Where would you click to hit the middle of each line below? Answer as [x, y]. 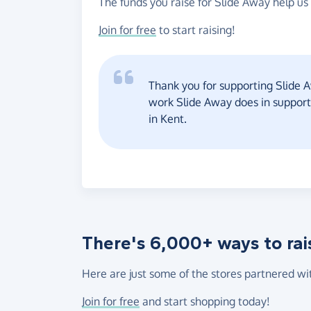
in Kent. [168, 118]
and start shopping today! [205, 301]
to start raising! [196, 30]
